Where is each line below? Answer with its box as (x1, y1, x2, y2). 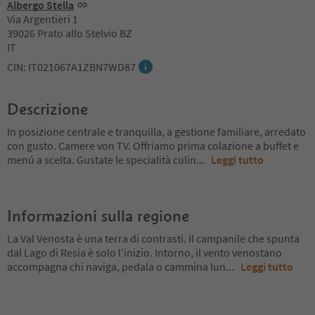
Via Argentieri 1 (7, 11, 78, 26)
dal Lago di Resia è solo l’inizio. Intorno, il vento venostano (7, 245, 282, 259)
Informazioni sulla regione (7, 205, 189, 226)
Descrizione (7, 98, 88, 119)
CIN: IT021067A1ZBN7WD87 (7, 59, 136, 74)
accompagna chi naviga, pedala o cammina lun (7, 259, 226, 274)
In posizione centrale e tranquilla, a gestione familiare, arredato (7, 124, 306, 139)
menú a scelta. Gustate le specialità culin (7, 152, 196, 167)
